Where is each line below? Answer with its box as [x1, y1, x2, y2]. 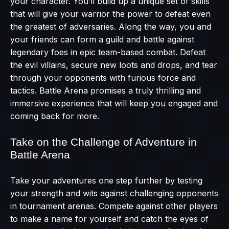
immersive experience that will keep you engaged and [10, 98, 218, 108]
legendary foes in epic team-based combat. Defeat [10, 47, 205, 57]
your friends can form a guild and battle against [10, 34, 194, 44]
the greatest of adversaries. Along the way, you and [10, 21, 211, 32]
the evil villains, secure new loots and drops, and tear [10, 59, 217, 70]
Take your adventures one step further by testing [10, 175, 202, 186]
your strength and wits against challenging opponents [10, 188, 218, 198]
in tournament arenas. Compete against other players [10, 200, 218, 211]
